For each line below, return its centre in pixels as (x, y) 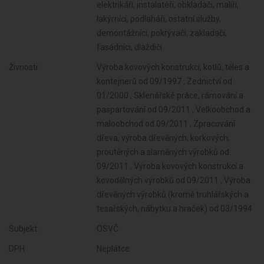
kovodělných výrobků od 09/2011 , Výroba (174, 180)
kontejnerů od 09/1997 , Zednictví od (165, 81)
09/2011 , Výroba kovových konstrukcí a (170, 166)
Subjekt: (24, 229)
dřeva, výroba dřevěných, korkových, (164, 138)
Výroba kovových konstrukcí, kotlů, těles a (173, 67)
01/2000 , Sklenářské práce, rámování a (170, 95)
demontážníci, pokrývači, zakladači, (162, 33)
